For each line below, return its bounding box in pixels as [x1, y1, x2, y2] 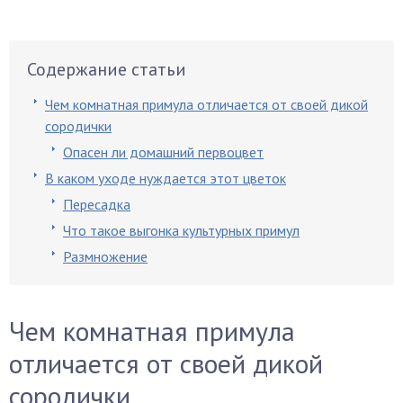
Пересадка [63, 195, 130, 213]
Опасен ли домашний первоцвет [63, 143, 264, 161]
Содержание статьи [27, 58, 186, 81]
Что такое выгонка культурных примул [63, 221, 300, 239]
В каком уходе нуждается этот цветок [45, 169, 286, 187]
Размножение [63, 247, 148, 265]
